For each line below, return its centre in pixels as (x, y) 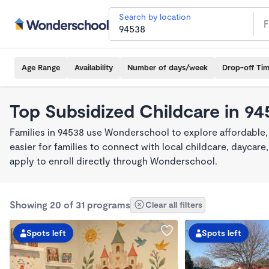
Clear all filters (174, 204)
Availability (94, 67)
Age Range (41, 67)
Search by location (155, 17)
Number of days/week (168, 67)
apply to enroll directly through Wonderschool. (113, 161)
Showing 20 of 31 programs (70, 204)
